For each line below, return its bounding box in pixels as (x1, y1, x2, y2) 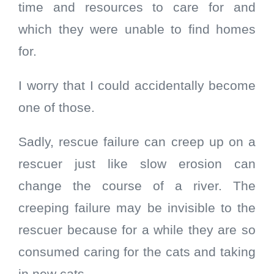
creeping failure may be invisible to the (18, 201, 256, 216)
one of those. (18, 100, 95, 116)
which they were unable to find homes (18, 22, 256, 37)
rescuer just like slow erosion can (18, 157, 256, 172)
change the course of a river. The (18, 179, 256, 194)
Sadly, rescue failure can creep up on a (18, 135, 256, 150)
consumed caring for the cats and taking (18, 245, 256, 260)
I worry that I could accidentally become (18, 78, 256, 94)
